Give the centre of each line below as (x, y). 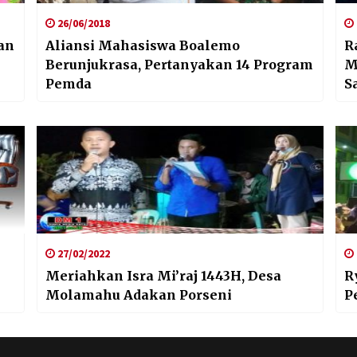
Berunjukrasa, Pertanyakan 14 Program (179, 64)
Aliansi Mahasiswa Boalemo (142, 45)
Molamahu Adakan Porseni (138, 294)
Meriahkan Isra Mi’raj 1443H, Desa (163, 275)
